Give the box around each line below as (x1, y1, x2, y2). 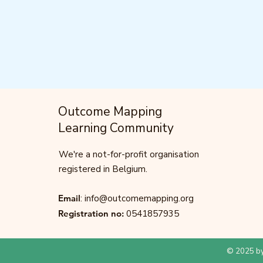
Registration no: (58, 208, 124, 219)
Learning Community (58, 120, 174, 136)
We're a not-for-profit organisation (59, 149, 199, 160)
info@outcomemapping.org (85, 193, 194, 204)
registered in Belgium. (59, 163, 147, 175)
